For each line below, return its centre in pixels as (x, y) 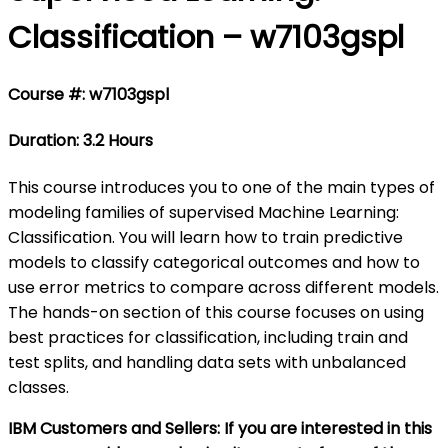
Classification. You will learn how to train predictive (205, 237)
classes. (38, 387)
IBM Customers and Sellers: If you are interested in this (220, 428)
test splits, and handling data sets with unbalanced (207, 362)
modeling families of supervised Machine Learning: (203, 212)
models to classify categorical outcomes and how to (214, 262)
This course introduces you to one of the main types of (221, 187)
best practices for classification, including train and (208, 337)
